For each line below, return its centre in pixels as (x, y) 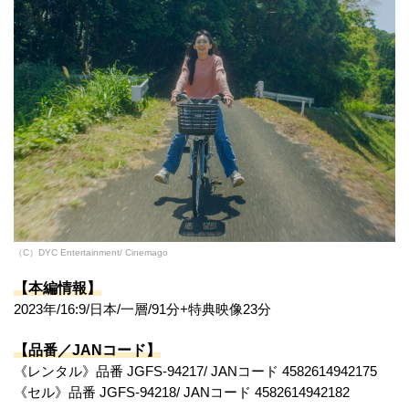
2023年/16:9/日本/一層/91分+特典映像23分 (142, 309)
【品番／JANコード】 (87, 350)
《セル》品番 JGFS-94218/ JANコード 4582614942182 (182, 392)
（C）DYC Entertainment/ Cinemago (91, 252)
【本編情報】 (58, 288)
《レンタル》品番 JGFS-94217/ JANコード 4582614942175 (195, 371)
